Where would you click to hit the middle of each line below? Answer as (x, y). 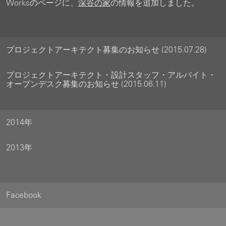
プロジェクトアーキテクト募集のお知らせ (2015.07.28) (106, 50)
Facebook (24, 195)
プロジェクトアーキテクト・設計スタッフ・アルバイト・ (111, 75)
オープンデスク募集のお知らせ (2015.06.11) (86, 84)
